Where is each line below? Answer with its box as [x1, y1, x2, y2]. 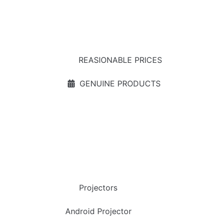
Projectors [79, 183, 117, 192]
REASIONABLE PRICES [78, 55, 162, 65]
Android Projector [65, 206, 132, 216]
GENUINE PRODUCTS [80, 79, 161, 88]
